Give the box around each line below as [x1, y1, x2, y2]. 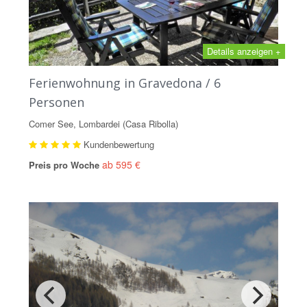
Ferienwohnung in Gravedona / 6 [29, 74, 221, 91]
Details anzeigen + [207, 44, 281, 58]
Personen [29, 93, 84, 110]
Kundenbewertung [81, 137, 154, 151]
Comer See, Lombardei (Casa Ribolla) [29, 116, 178, 130]
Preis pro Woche [29, 158, 102, 171]
